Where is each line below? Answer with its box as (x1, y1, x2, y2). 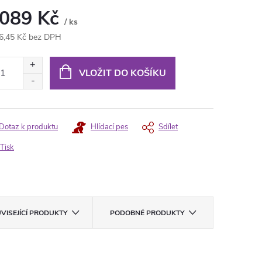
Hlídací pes (91, 122, 128, 132)
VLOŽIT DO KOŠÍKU (78, 67, 166, 80)
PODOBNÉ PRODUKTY (109, 208, 184, 218)
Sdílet (158, 122, 178, 132)
